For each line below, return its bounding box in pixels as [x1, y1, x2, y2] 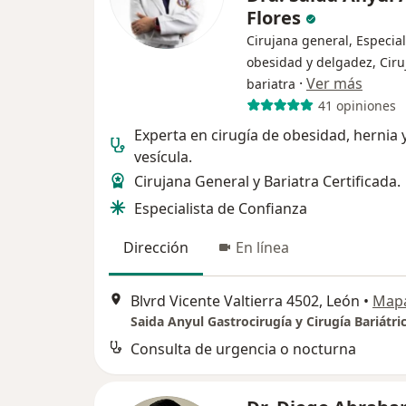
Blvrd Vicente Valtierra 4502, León [130, 291, 360, 312]
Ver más [306, 73, 362, 93]
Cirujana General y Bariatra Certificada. [134, 171, 401, 191]
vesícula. [134, 147, 192, 167]
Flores [246, 5, 305, 30]
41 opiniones [317, 96, 396, 114]
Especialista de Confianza [134, 198, 307, 218]
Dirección [123, 237, 188, 257]
